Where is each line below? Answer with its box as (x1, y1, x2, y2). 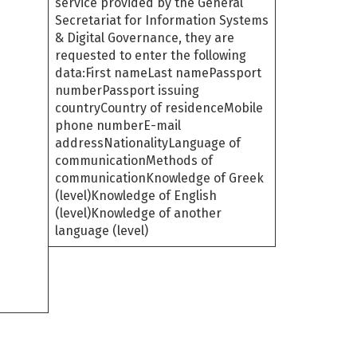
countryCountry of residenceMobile (55, 100, 263, 116)
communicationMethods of (55, 152, 213, 168)
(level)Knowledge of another (55, 205, 222, 221)
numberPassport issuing (55, 82, 199, 98)
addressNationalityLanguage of (55, 135, 241, 151)
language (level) (55, 222, 148, 238)
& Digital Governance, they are (55, 29, 234, 45)
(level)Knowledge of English (55, 187, 217, 203)
